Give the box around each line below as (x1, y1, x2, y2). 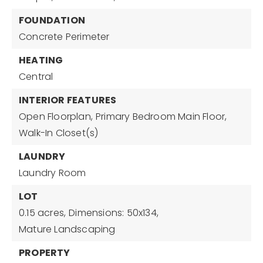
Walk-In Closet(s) (19, 126, 99, 140)
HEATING (19, 53, 63, 67)
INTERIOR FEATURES (19, 93, 117, 107)
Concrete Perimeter (19, 30, 110, 43)
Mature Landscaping (19, 222, 116, 236)
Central (19, 70, 53, 83)
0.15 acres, (19, 206, 66, 220)
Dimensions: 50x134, (69, 206, 159, 220)
